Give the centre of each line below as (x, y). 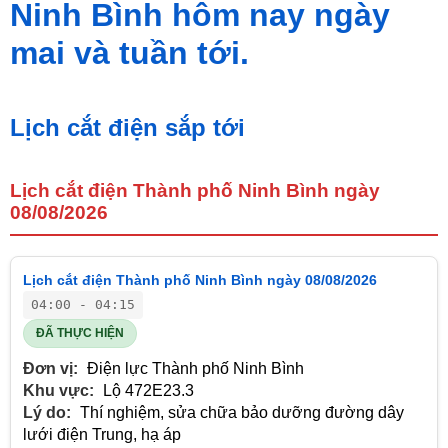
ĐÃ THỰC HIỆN (80, 333)
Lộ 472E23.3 (146, 391)
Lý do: (47, 413)
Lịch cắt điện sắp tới (127, 127)
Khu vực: (58, 391)
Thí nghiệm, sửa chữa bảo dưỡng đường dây (240, 413)
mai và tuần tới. (129, 53)
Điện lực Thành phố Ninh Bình (193, 369)
